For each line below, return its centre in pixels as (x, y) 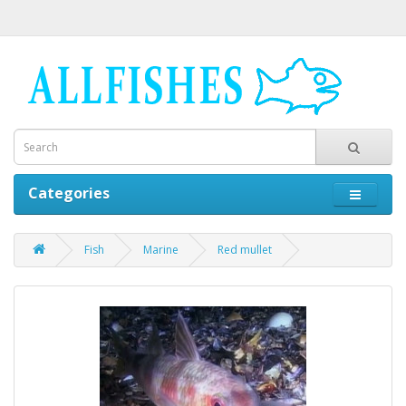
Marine (161, 250)
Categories (69, 193)
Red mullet (245, 250)
